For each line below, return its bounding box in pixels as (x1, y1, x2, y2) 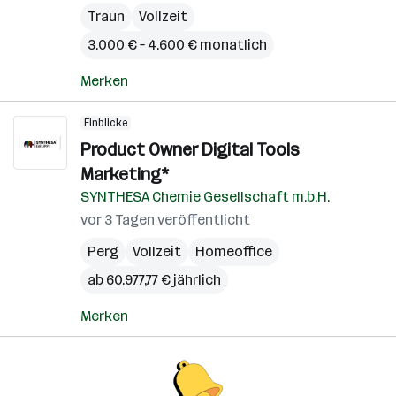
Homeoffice (195, 243, 272, 260)
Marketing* (80, 164, 169, 185)
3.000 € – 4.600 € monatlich (88, 36, 267, 53)
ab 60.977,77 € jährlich (88, 271, 221, 288)
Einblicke (84, 117, 127, 129)
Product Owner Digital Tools (80, 139, 300, 160)
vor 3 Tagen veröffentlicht (80, 211, 250, 228)
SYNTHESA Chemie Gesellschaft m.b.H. (80, 188, 330, 205)
